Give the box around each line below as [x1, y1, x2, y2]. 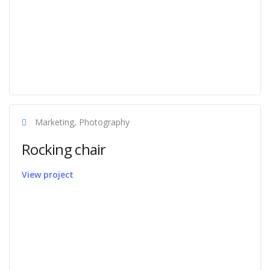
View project [22, 169, 74, 180]
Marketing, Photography [33, 116, 130, 128]
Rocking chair [22, 139, 106, 159]
